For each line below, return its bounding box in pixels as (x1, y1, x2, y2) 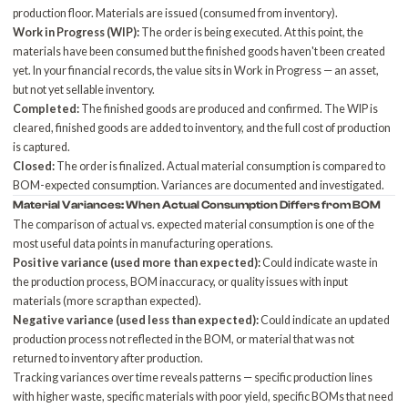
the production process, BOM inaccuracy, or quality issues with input (13, 275, 349, 289)
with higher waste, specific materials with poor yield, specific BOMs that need (13, 390, 394, 403)
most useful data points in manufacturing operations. (13, 237, 274, 250)
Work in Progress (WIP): (13, 25, 140, 39)
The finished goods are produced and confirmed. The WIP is (79, 102, 379, 116)
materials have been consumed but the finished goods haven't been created (13, 45, 386, 58)
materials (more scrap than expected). (13, 294, 202, 308)
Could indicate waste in (260, 256, 379, 270)
